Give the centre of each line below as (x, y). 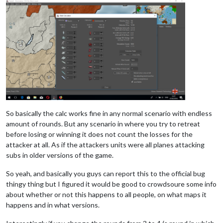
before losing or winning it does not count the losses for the (99, 134)
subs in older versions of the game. (60, 155)
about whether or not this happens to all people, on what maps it (106, 195)
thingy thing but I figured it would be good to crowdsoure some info (111, 184)
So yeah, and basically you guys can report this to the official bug (106, 174)
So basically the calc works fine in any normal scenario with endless (109, 113)
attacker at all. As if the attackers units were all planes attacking (105, 145)
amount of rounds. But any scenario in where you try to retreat (103, 124)
